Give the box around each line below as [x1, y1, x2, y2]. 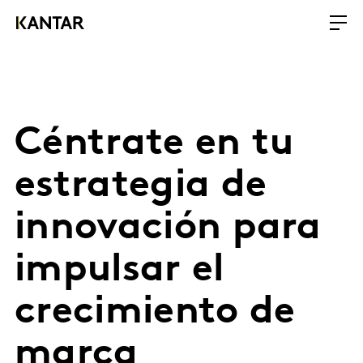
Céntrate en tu [15, 125, 294, 164]
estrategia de [15, 167, 267, 206]
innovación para [15, 209, 322, 248]
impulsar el [15, 251, 224, 290]
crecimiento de [15, 293, 296, 332]
